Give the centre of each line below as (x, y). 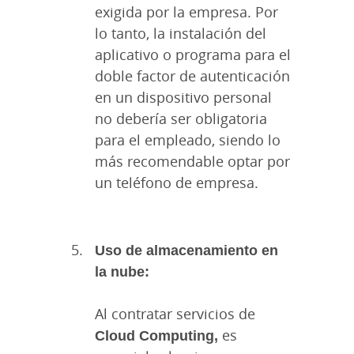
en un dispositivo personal (183, 98)
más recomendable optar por (192, 162)
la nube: (124, 271)
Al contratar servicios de (175, 314)
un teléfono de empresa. (177, 183)
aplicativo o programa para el (193, 55)
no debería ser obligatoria (181, 119)
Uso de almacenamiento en (186, 250)
